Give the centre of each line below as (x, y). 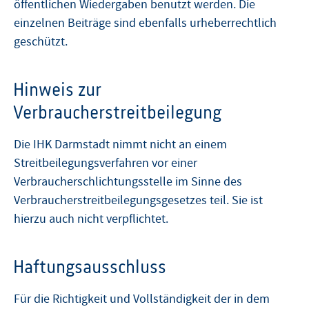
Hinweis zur (57, 89)
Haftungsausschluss (89, 266)
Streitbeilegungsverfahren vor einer (106, 163)
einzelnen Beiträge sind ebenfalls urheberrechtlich (145, 23)
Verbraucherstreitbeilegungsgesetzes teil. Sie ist (138, 200)
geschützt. (41, 41)
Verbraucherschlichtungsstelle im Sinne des (128, 181)
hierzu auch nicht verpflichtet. (91, 219)
